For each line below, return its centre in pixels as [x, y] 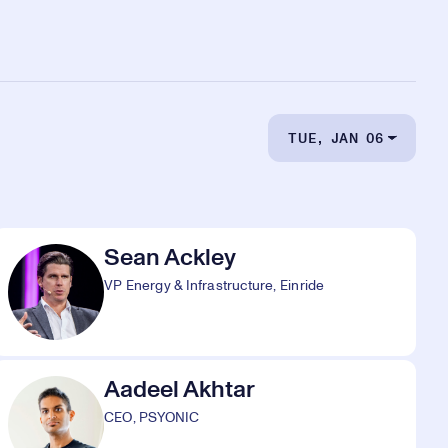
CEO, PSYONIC [152, 418]
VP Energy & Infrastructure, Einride [214, 286]
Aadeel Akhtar [179, 390]
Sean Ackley [170, 258]
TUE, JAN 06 [336, 138]
